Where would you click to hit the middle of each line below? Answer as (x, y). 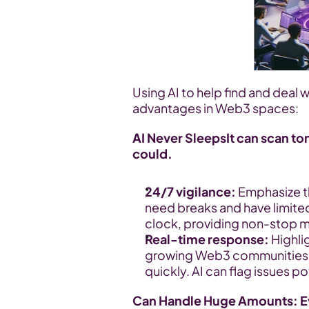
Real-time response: (207, 239)
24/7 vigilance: (190, 191)
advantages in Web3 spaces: (216, 108)
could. (152, 153)
